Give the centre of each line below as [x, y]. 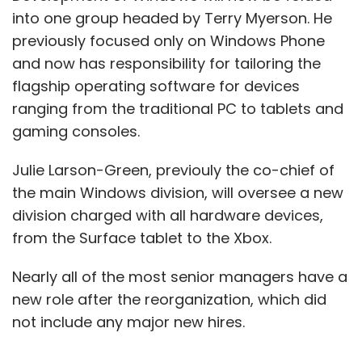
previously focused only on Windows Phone [168, 40]
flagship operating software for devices [156, 86]
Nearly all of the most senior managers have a [180, 276]
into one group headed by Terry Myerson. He [172, 18]
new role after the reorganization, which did [169, 299]
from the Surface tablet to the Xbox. [142, 238]
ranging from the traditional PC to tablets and [178, 108]
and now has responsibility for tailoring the [166, 63]
